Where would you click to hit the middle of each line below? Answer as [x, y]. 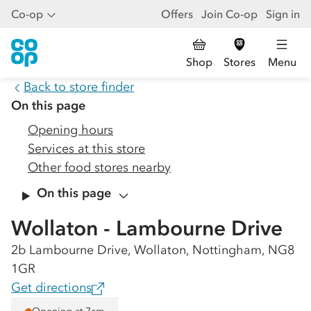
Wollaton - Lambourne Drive [147, 228]
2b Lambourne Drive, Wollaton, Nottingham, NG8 [153, 250]
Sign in [283, 14]
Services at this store [86, 149]
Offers [177, 14]
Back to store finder [79, 87]
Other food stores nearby [99, 167]
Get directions [51, 287]
